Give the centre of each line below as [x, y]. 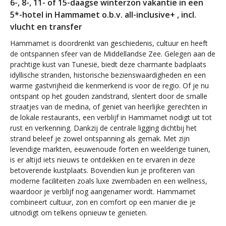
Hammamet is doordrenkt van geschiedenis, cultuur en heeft [109, 43]
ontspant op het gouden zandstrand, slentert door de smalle [109, 96]
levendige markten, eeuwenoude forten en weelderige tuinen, [110, 149]
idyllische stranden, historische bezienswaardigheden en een [108, 75]
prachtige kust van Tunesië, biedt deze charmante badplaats [108, 64]
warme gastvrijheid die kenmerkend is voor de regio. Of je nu [109, 86]
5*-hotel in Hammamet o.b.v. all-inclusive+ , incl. [103, 15]
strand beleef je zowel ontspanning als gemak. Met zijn [100, 138]
